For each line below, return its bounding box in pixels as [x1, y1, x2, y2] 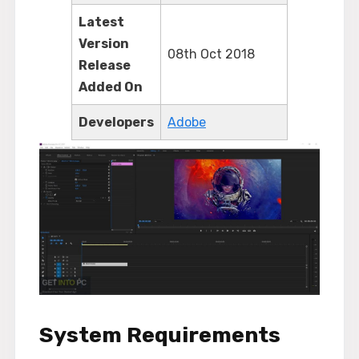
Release [79, 57, 131, 73]
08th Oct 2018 [167, 46, 255, 62]
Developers [79, 114, 154, 130]
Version [79, 35, 129, 51]
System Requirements [39, 321, 280, 348]
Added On [79, 79, 143, 95]
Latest [79, 14, 124, 30]
